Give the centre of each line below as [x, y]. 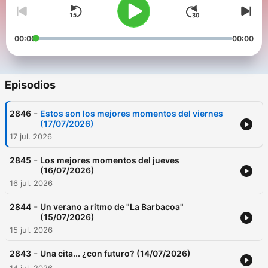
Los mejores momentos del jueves [110, 160]
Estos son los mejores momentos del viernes [132, 114]
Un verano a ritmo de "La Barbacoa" [112, 207]
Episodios [30, 85]
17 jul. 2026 [31, 137]
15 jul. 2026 [31, 230]
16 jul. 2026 [31, 183]
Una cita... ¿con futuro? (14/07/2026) [115, 254]
